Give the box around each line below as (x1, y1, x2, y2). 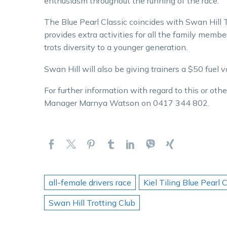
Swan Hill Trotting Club (49, 198, 135, 208)
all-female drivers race (49, 177, 131, 188)
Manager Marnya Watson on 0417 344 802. (44, 98, 209, 108)
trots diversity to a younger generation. (44, 42, 187, 53)
